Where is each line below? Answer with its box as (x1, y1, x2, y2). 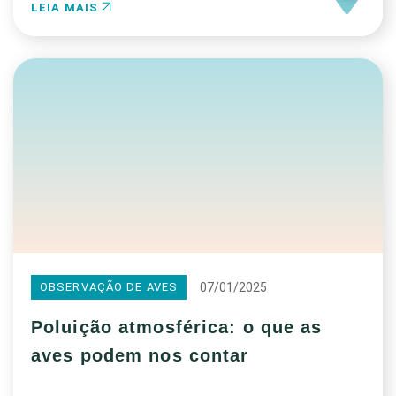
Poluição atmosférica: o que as (31, 317, 323, 337)
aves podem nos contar (31, 346, 249, 365)
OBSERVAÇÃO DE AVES (40, 280, 179, 293)
